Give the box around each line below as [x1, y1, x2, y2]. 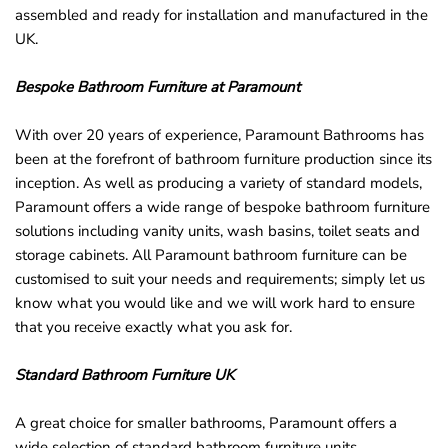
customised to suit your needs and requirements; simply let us [15, 269, 425, 290]
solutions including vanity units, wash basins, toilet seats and [15, 221, 420, 242]
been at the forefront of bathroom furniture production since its [15, 149, 432, 170]
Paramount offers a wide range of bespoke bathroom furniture [15, 197, 430, 218]
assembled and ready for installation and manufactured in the [15, 5, 428, 26]
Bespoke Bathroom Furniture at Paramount [15, 77, 300, 98]
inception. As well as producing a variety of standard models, [15, 173, 422, 194]
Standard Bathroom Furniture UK [15, 365, 234, 386]
